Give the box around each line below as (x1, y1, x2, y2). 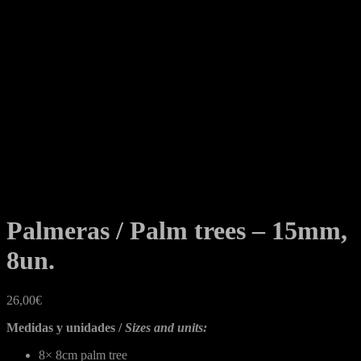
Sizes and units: (125, 320, 207, 334)
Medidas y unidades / (6, 320, 125, 334)
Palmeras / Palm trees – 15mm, (6, 216, 347, 246)
